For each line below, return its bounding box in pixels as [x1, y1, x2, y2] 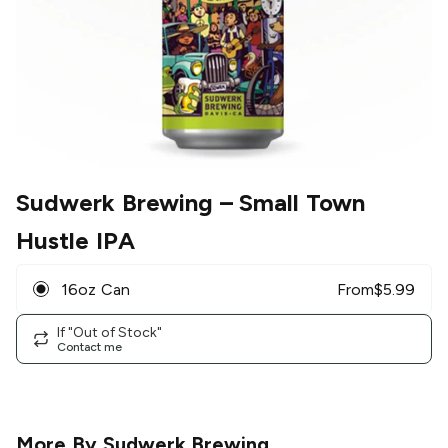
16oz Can [61, 279, 130, 299]
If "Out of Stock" [57, 323, 162, 341]
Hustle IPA [16, 226, 135, 256]
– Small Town [212, 188, 366, 218]
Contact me [57, 339, 122, 354]
